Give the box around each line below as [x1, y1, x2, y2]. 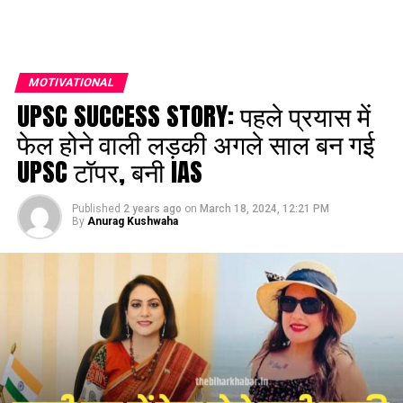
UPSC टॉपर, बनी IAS [16, 152, 202, 191]
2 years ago [122, 202, 182, 215]
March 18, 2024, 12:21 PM [199, 202, 329, 215]
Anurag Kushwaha [86, 215, 178, 228]
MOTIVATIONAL [26, 76, 116, 89]
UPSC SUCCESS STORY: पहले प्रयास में [16, 96, 371, 135]
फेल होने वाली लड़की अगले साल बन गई [16, 124, 374, 163]
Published [71, 202, 121, 215]
